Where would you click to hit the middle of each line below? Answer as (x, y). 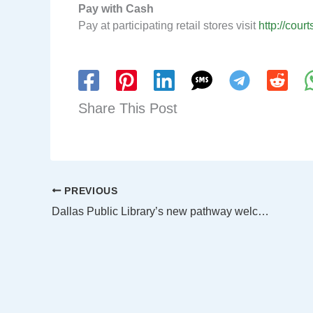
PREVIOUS (89, 191)
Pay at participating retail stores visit (168, 26)
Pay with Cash (116, 9)
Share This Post (128, 109)
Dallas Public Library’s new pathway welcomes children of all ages (263, 211)
